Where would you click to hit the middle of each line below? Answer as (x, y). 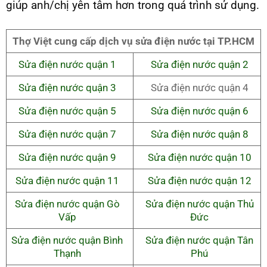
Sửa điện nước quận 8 (199, 134)
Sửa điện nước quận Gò (67, 204)
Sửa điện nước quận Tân (200, 240)
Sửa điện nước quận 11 (67, 180)
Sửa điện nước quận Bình (67, 240)
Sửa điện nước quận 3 (67, 87)
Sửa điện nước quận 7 (67, 134)
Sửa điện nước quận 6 (199, 111)
